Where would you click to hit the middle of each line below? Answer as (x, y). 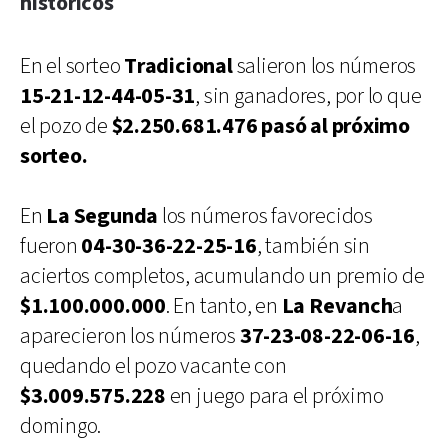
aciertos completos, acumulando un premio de (222, 276)
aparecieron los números (130, 336)
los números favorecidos (265, 216)
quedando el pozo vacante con (153, 366)
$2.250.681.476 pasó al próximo (260, 126)
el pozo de (66, 126)
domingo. (61, 426)
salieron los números (324, 66)
